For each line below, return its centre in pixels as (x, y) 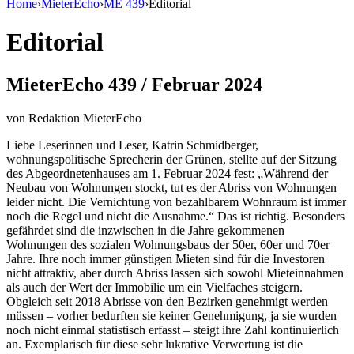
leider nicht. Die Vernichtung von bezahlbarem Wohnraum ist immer (176, 201)
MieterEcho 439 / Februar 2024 (134, 84)
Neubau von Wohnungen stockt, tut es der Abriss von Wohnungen (171, 187)
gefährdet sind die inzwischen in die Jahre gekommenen (145, 230)
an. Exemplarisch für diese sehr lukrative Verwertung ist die (154, 344)
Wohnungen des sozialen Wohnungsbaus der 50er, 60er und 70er (168, 244)
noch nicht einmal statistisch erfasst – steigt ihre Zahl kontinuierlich (173, 330)
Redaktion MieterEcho (85, 118)
